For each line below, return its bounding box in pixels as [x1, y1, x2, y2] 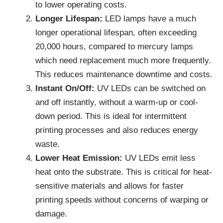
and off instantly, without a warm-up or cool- [35, 97, 198, 107]
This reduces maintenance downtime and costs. [35, 69, 213, 79]
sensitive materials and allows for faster [35, 181, 184, 191]
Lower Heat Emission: [35, 153, 122, 163]
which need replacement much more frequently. [35, 55, 211, 65]
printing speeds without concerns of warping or [35, 195, 209, 205]
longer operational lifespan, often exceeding [35, 27, 197, 37]
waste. [35, 139, 60, 149]
